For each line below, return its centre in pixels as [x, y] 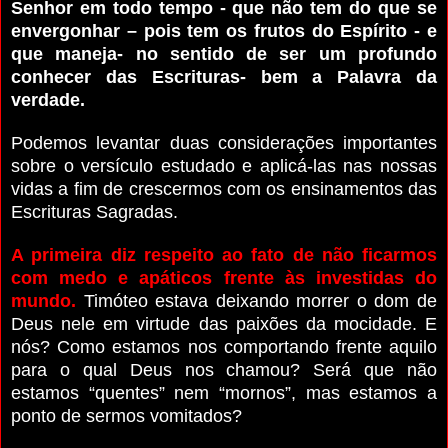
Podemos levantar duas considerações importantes [224, 142]
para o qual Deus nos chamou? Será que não [224, 369]
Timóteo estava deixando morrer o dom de [256, 300]
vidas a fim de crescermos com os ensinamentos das [224, 188]
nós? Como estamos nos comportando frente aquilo [224, 346]
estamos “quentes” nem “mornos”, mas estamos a [224, 392]
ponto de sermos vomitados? [126, 415]
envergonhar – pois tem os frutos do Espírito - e [224, 30]
